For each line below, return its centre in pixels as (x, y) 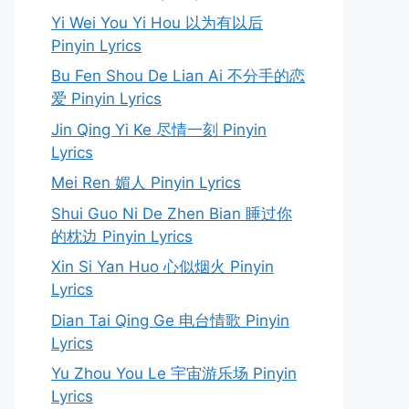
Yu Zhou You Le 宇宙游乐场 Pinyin (174, 373)
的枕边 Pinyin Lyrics (122, 236)
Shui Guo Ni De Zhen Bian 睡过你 (172, 213)
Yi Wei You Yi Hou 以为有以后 (157, 22)
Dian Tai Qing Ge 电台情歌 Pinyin (170, 320)
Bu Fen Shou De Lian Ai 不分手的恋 (178, 76)
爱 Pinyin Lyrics (106, 99)
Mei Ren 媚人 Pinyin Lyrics (146, 183)
